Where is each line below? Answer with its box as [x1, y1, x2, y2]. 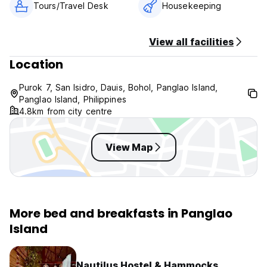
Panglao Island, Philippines [19, 94, 126, 105]
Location [10, 56, 64, 73]
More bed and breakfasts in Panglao [10, 205, 232, 222]
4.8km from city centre [19, 106, 113, 117]
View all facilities [149, 36, 234, 48]
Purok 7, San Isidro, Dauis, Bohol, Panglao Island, [19, 82, 218, 93]
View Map [105, 141, 153, 154]
